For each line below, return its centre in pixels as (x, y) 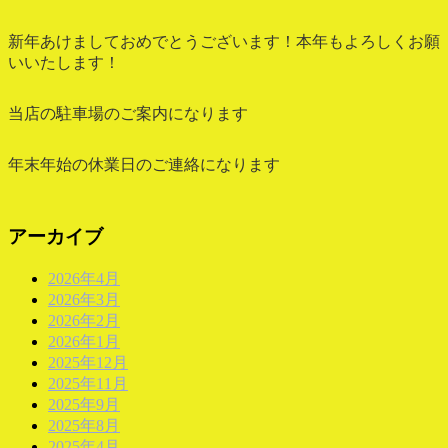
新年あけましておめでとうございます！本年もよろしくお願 (224, 41)
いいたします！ (64, 62)
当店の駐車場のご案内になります (128, 113)
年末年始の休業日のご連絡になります (144, 164)
